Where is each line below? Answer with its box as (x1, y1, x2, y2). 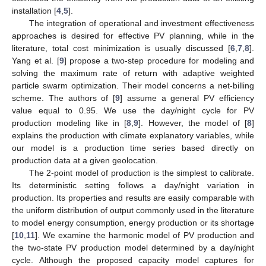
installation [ (12, 5, 56, 15)
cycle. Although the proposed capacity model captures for (12, 255, 254, 265)
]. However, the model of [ (138, 118, 248, 128)
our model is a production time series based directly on (12, 142, 254, 153)
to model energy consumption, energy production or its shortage (12, 217, 254, 227)
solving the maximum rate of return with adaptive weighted (12, 68, 254, 78)
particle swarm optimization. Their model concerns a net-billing (12, 80, 254, 90)
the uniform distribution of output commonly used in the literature (12, 205, 254, 215)
